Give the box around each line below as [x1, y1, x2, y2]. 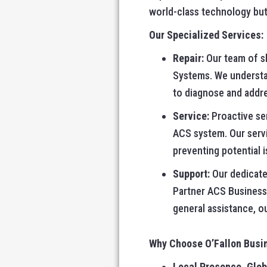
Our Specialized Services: [149, 29, 263, 41]
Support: [173, 167, 210, 180]
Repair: [173, 52, 204, 64]
